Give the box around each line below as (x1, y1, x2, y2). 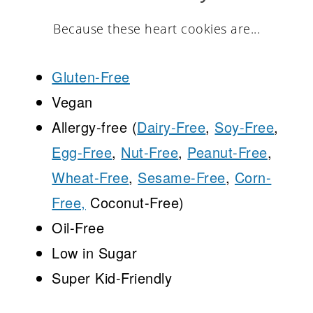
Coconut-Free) (85, 192, 184, 213)
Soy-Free (214, 117, 275, 138)
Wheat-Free (52, 167, 129, 188)
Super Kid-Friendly (52, 268, 173, 289)
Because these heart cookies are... (53, 20, 260, 38)
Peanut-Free (187, 142, 268, 163)
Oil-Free (52, 217, 105, 238)
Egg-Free (52, 142, 112, 163)
